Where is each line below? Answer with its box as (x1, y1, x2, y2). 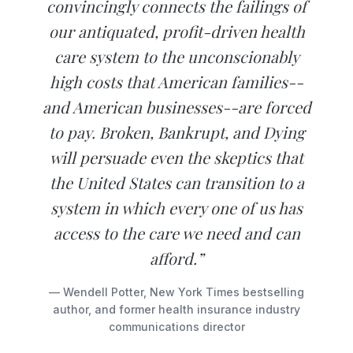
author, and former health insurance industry (53, 303, 300, 317)
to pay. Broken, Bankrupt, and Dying (48, 121, 305, 143)
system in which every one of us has (50, 197, 303, 219)
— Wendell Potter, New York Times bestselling (49, 285, 304, 299)
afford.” (150, 247, 203, 269)
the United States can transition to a (49, 172, 304, 194)
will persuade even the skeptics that (50, 147, 303, 169)
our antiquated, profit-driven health (48, 20, 305, 43)
